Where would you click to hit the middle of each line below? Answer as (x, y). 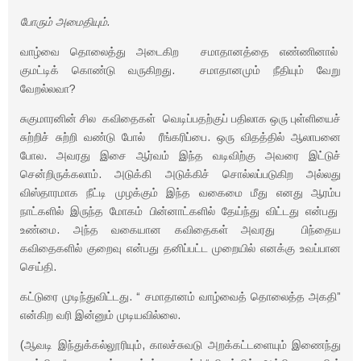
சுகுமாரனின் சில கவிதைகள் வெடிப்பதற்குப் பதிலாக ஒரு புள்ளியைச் (180, 118)
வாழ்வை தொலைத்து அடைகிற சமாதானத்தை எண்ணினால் (180, 52)
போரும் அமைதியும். (65, 22)
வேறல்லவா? (50, 89)
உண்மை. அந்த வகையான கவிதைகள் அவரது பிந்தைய (180, 230)
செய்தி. (38, 267)
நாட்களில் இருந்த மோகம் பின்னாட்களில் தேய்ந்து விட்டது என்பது (180, 211)
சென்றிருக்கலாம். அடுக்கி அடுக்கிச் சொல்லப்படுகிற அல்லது (180, 174)
